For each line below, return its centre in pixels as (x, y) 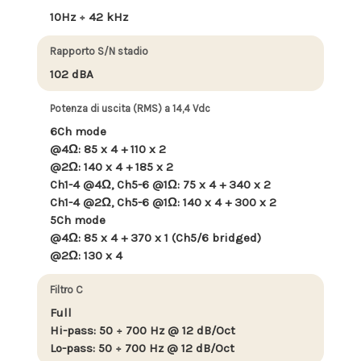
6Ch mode (78, 131)
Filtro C (66, 289)
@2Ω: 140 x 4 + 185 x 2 (112, 166)
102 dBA (72, 74)
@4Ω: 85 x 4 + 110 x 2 (108, 149)
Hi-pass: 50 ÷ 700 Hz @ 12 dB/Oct (143, 330)
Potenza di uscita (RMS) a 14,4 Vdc (130, 108)
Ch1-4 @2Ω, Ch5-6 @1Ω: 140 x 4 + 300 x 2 (163, 202)
